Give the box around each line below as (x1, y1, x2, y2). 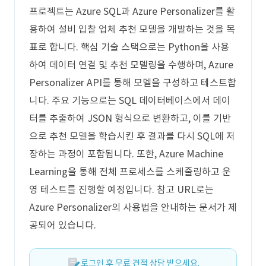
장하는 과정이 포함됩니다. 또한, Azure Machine (29, 148, 223, 160)
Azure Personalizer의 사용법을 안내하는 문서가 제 (29, 201, 237, 213)
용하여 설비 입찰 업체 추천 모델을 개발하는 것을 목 (29, 23, 235, 35)
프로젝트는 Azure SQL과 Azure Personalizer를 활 (29, 5, 235, 17)
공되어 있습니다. (29, 219, 96, 231)
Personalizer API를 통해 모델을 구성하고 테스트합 (29, 77, 236, 88)
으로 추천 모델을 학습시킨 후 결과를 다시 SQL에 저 (29, 130, 235, 142)
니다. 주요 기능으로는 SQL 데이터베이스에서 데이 (29, 94, 230, 106)
